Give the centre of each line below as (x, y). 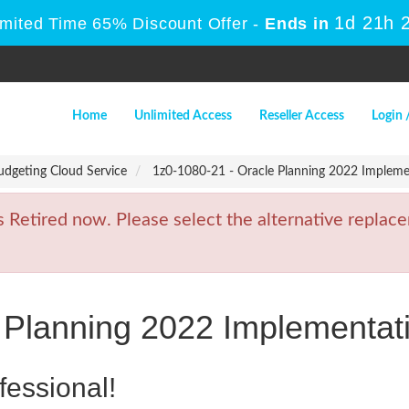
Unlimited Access (183, 116)
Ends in (297, 24)
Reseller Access (302, 116)
